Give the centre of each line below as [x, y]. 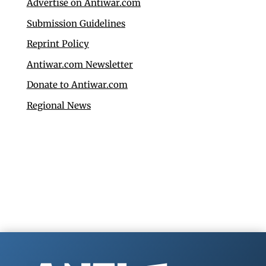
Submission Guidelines [76, 23]
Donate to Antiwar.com [77, 85]
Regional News [58, 105]
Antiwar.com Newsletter [80, 64]
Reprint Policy [58, 44]
